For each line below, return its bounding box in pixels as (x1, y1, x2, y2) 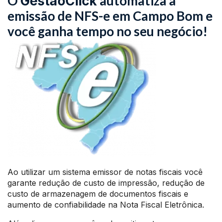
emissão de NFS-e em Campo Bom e (7, 8, 213, 24)
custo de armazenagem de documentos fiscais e (7, 189, 188, 199)
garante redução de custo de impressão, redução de (7, 178, 205, 188)
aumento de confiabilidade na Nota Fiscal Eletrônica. (7, 200, 204, 210)
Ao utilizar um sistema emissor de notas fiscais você (7, 167, 203, 177)
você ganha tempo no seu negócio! (7, 23, 208, 39)
